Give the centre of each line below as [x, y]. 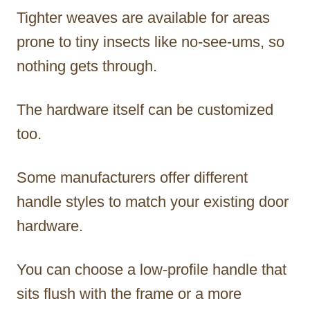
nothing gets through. [87, 66]
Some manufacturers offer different [132, 177]
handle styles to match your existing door [153, 201]
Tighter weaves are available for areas [143, 17]
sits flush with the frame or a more [129, 293]
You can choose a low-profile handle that [152, 269]
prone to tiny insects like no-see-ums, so [151, 42]
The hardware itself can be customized [145, 109]
